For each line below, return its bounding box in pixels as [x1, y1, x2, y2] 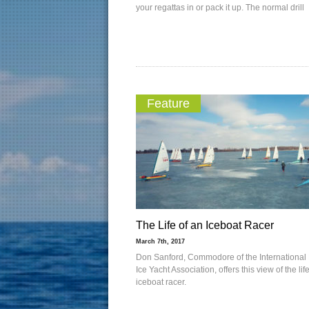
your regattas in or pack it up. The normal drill [136, 3, 304, 12]
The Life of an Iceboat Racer [136, 219, 274, 231]
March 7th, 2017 [136, 238, 185, 245]
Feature [147, 97, 190, 110]
